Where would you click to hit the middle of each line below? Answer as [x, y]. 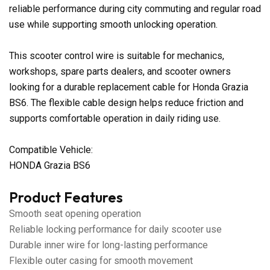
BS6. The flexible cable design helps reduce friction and [126, 102]
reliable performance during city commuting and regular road [135, 8]
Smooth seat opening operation [75, 213]
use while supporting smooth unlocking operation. [113, 24]
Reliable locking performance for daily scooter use [115, 229]
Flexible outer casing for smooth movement [101, 260]
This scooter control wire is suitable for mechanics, [117, 55]
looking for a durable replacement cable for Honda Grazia [129, 87]
